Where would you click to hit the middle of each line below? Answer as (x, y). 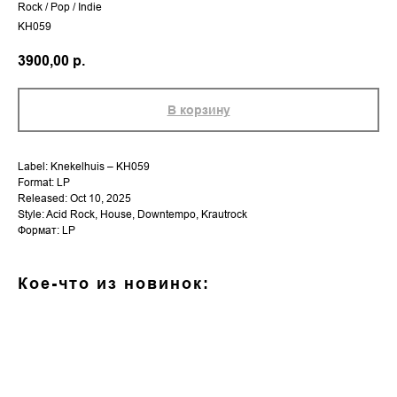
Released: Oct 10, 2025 (74, 198)
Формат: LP (47, 230)
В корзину (198, 110)
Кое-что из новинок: (114, 284)
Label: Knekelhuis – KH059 (84, 167)
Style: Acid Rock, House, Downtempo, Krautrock (132, 214)
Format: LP (44, 183)
